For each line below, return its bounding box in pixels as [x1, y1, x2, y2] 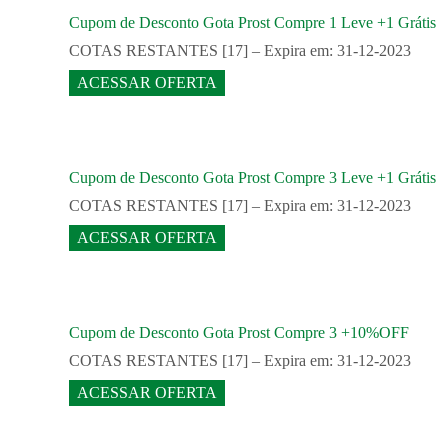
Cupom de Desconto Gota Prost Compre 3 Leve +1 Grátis [69, 169, 436, 187]
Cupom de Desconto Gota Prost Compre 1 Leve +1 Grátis [69, 14, 436, 32]
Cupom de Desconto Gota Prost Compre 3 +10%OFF [69, 324, 409, 342]
